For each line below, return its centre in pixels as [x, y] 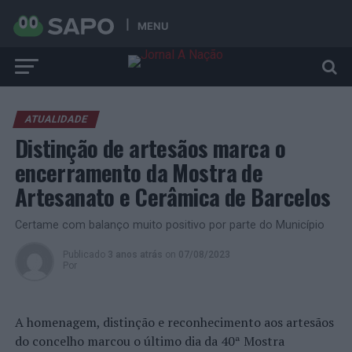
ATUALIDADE [56, 119]
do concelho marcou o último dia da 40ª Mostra [149, 341]
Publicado [84, 255]
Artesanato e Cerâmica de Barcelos [172, 196]
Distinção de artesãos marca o [150, 148]
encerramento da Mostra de [139, 172]
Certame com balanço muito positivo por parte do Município [169, 225]
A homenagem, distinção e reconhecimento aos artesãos [174, 322]
